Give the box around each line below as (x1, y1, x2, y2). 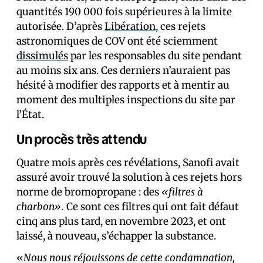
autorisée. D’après (16, 20, 104, 33)
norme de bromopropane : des (16, 186, 161, 199)
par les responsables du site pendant (68, 49, 242, 63)
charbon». (16, 200, 64, 214)
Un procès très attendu (16, 130, 147, 148)
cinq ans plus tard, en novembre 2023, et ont (16, 215, 226, 228)
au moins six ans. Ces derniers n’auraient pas (16, 64, 230, 77)
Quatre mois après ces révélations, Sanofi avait (16, 156, 240, 170)
